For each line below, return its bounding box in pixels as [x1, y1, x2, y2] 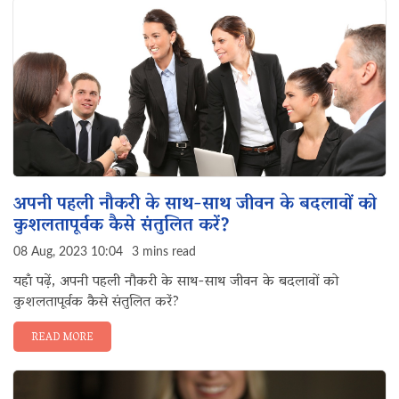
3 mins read [132, 246, 196, 258]
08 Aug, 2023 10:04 [13, 246, 123, 258]
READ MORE [31, 328, 94, 348]
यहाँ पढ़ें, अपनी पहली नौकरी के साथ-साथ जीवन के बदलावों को [13, 269, 338, 296]
